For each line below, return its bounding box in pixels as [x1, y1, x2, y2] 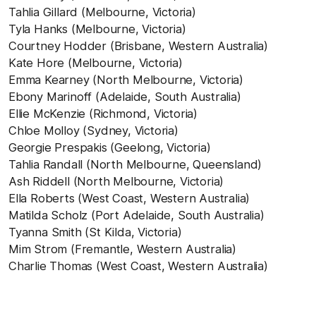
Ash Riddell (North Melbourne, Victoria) [8, 174, 224, 188]
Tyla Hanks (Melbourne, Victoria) [8, 21, 186, 36]
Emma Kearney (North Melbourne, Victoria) [8, 72, 243, 87]
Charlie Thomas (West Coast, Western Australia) [8, 258, 268, 273]
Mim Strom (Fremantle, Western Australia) [8, 241, 236, 256]
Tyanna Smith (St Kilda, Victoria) [8, 224, 182, 239]
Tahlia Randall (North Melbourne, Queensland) [8, 157, 262, 171]
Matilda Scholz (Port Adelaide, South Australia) [8, 207, 265, 222]
